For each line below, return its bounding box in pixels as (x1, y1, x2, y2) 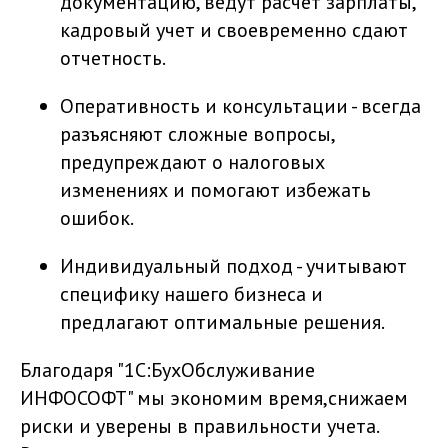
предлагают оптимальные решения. (60, 309, 385, 335)
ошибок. (60, 205, 134, 231)
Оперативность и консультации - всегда (60, 93, 421, 119)
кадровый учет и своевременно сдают (60, 17, 408, 43)
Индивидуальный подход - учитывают (60, 253, 407, 279)
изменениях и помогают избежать (60, 177, 371, 203)
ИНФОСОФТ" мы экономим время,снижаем (20, 385, 408, 411)
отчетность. (60, 45, 166, 71)
